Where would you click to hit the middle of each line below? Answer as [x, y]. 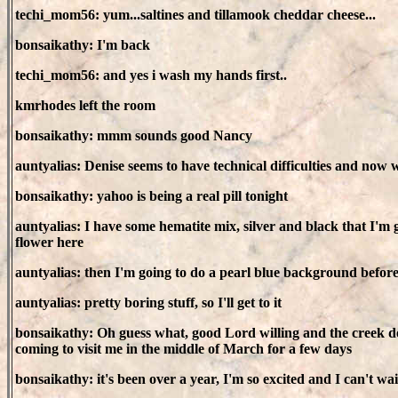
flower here [49, 242]
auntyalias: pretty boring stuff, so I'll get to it [148, 302]
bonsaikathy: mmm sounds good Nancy [134, 135]
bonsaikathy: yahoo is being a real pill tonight [151, 196]
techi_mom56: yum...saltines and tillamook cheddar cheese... [195, 15]
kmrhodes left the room [85, 105]
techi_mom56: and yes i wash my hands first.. [151, 75]
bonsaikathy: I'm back [83, 45]
